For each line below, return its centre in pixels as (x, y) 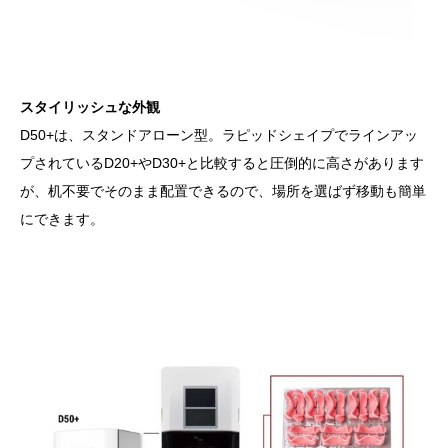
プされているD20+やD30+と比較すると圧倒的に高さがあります (222, 162)
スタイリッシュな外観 (90, 106)
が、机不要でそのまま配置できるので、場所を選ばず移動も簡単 (223, 190)
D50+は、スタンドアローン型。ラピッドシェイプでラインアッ (219, 134)
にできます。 (62, 218)
